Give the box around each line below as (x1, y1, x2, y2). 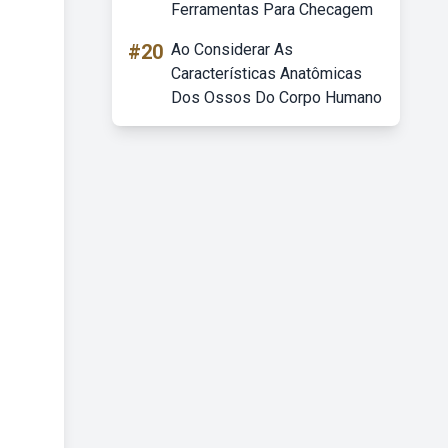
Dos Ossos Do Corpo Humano (171, 88, 382, 107)
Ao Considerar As (171, 40, 293, 59)
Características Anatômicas (171, 64, 362, 83)
